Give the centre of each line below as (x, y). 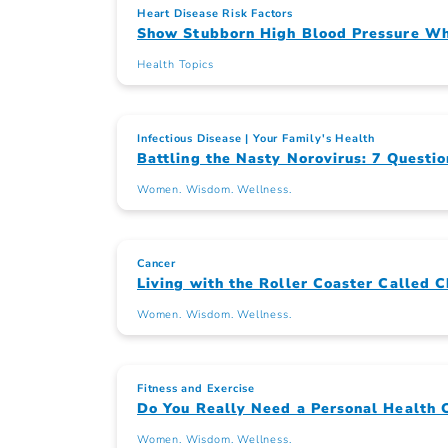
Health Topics (175, 65)
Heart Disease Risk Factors (215, 14)
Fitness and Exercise (196, 389)
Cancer (156, 264)
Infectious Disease (189, 139)
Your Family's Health (314, 139)
